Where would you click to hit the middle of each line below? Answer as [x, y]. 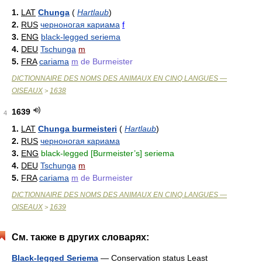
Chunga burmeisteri [77, 129]
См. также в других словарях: [80, 237]
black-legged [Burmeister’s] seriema [108, 153]
